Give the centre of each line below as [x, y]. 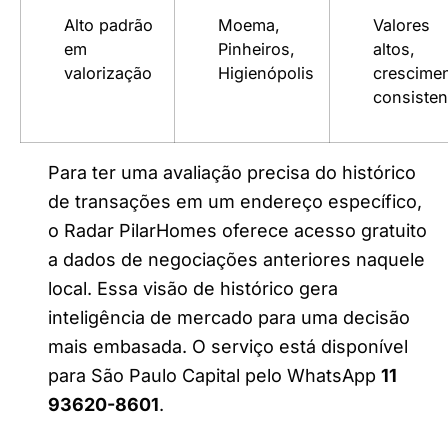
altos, [394, 48]
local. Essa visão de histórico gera [193, 288]
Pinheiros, [256, 48]
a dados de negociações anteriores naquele [236, 259]
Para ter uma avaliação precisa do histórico [232, 172]
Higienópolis [266, 72]
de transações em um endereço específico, [235, 201]
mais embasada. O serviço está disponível [228, 346]
